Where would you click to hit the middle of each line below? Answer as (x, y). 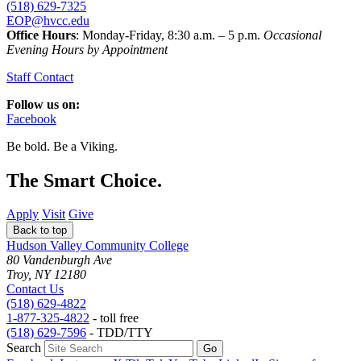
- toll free (114, 318)
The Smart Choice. (84, 180)
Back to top (40, 230)
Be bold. (28, 146)
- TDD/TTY (120, 333)
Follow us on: (43, 104)
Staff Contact (40, 77)
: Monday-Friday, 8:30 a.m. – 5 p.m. (170, 35)
